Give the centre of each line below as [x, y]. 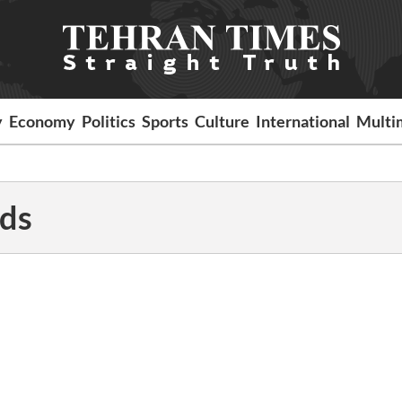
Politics [109, 121]
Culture [223, 121]
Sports [166, 121]
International [303, 121]
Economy [43, 121]
